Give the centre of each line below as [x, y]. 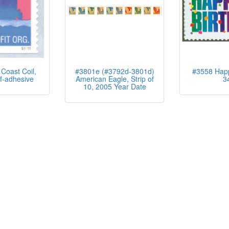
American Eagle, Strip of [114, 79]
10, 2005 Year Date [114, 86]
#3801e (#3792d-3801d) [114, 71]
